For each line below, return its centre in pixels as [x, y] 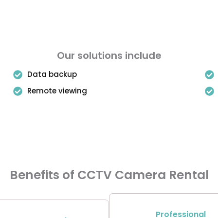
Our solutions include [109, 55]
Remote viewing [57, 91]
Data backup [52, 74]
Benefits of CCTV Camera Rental [109, 175]
